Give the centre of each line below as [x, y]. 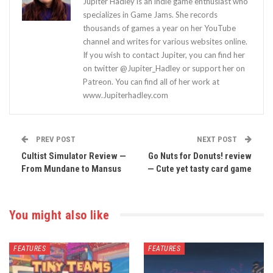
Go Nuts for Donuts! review [200, 156]
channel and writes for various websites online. [165, 41]
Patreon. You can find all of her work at [151, 81]
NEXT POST [218, 139]
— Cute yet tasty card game [200, 168]
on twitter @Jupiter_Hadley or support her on [164, 68]
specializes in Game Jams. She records [150, 14]
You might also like [59, 215]
